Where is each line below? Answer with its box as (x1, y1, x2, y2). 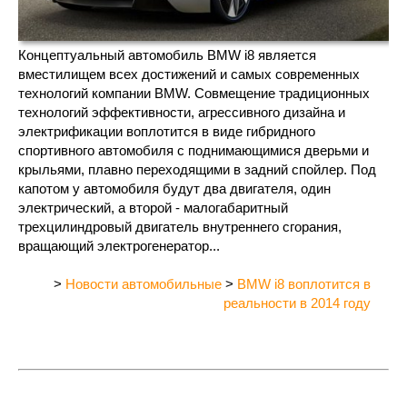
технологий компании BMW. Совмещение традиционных (18, 84, 370, 101)
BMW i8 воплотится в (237, 275, 371, 292)
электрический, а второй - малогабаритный (18, 199, 288, 215)
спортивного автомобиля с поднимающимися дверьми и (18, 142, 369, 158)
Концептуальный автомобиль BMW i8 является (18, 46, 316, 63)
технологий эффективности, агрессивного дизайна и (18, 104, 345, 120)
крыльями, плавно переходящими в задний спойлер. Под (18, 161, 376, 177)
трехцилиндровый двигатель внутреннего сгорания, (18, 218, 342, 234)
